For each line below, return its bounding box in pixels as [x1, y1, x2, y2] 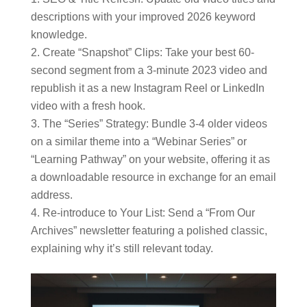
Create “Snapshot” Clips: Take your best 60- [42, 47, 254, 58]
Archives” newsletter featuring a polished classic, [30, 225, 267, 236]
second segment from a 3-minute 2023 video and [30, 64, 267, 76]
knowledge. [30, 29, 87, 40]
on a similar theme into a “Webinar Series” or [30, 136, 247, 147]
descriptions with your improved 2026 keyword [30, 11, 256, 23]
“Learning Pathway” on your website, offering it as [30, 153, 270, 165]
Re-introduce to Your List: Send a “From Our [42, 207, 255, 219]
